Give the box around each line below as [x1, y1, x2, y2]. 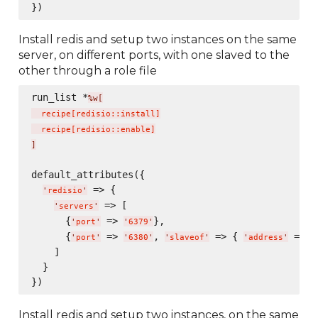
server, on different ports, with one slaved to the [18, 48, 290, 62]
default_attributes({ [31, 169, 145, 181]
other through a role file [18, 64, 158, 78]
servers [58, 202, 94, 212]
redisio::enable [75, 125, 150, 135]
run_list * [31, 92, 88, 104]
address [248, 233, 283, 243]
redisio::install [75, 109, 155, 119]
